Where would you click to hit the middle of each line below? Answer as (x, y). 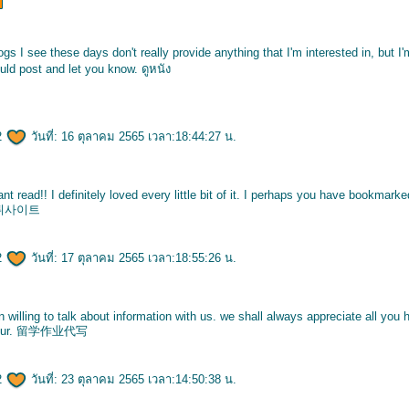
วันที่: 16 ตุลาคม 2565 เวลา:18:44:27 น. (132, 136)
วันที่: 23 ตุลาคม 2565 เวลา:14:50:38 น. (132, 379)
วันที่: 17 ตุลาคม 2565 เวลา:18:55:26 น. (132, 258)
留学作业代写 (52, 331)
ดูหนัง (156, 69)
